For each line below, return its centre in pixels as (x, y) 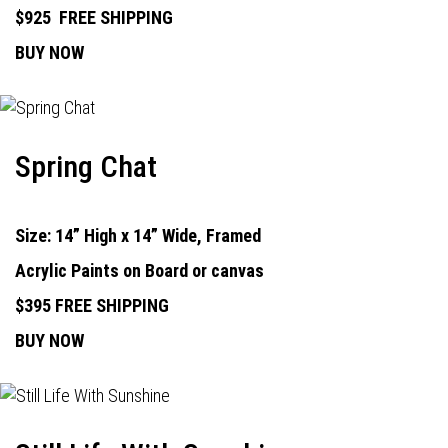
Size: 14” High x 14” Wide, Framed (140, 235)
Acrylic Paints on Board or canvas (139, 270)
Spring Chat (86, 166)
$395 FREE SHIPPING (92, 305)
